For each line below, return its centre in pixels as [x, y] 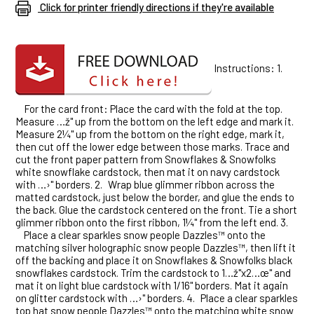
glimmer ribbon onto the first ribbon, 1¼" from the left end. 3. [152, 223]
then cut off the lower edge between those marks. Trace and [152, 147]
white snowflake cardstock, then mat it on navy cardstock [148, 172]
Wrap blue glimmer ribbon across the [191, 185]
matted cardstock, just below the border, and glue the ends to [155, 197]
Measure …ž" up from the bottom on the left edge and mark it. [155, 122]
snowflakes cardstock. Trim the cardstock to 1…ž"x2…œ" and [153, 273]
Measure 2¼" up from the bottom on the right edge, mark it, [150, 134]
